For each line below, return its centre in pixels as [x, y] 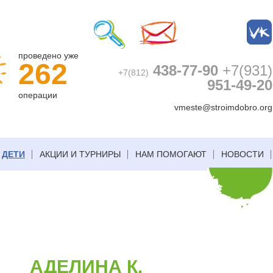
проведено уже [48, 55]
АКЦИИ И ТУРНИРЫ [80, 154]
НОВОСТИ [243, 154]
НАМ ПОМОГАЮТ [171, 154]
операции [38, 95]
